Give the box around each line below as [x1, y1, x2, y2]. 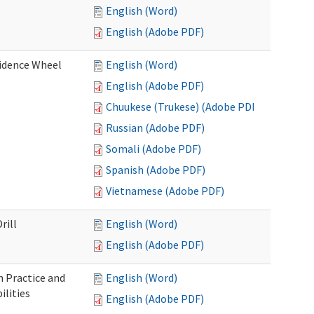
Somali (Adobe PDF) [106, 142, 201, 156]
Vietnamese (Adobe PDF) [106, 184, 224, 198]
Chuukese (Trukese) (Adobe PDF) [106, 100, 261, 114]
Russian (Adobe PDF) [106, 121, 205, 135]
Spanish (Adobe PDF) [106, 163, 205, 177]
